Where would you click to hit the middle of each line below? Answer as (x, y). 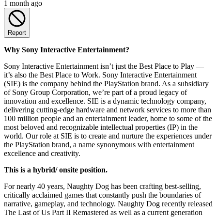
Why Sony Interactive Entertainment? (67, 49)
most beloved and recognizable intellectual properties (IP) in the (101, 127)
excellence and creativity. (42, 153)
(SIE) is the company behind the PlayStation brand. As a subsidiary (106, 83)
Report (17, 32)
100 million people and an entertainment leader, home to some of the (108, 118)
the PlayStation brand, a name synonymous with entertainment (99, 144)
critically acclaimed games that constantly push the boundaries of (102, 195)
